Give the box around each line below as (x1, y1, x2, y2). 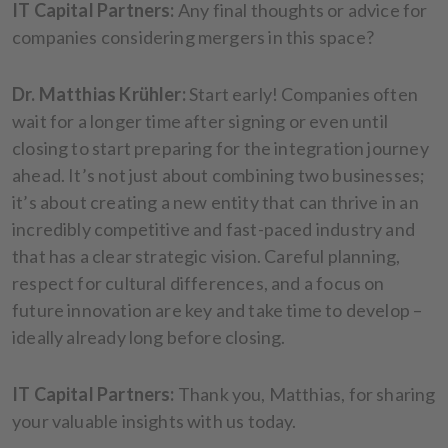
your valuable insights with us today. (12, 409, 300, 432)
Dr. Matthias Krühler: (12, 82, 186, 105)
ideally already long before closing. (12, 325, 289, 348)
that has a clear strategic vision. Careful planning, (12, 244, 401, 267)
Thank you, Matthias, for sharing (177, 382, 436, 405)
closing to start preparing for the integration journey (12, 136, 429, 159)
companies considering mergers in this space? (12, 25, 378, 48)
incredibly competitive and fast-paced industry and (12, 217, 415, 240)
